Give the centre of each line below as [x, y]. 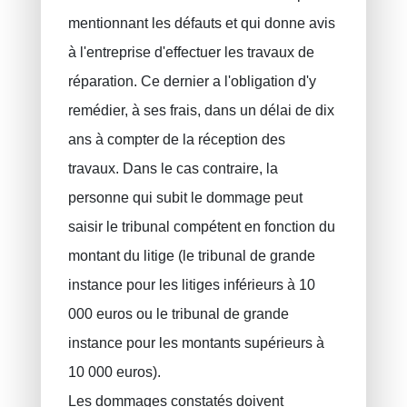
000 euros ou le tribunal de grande [178, 314]
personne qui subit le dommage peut [185, 198]
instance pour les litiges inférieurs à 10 [191, 285]
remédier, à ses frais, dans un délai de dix [201, 111]
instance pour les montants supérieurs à [196, 343]
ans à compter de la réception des [176, 140]
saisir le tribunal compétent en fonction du [201, 227]
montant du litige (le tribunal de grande [191, 256]
